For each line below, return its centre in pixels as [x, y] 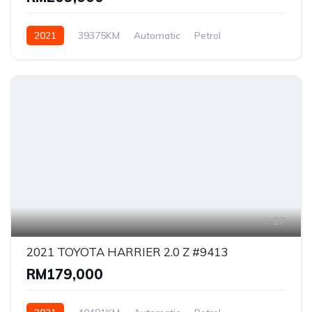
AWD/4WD [52, 55]
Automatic [157, 35]
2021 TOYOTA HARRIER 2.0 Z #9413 [127, 251]
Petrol [208, 35]
